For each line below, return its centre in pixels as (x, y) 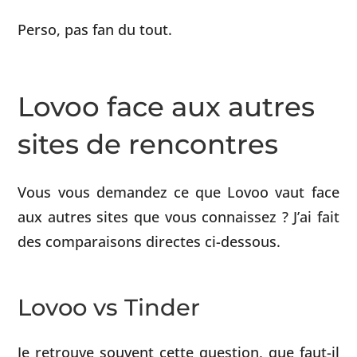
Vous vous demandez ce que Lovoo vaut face (178, 191)
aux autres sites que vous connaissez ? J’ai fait (178, 216)
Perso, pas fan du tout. (95, 29)
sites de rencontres (148, 144)
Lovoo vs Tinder (109, 308)
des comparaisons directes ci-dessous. (149, 241)
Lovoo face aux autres (167, 106)
